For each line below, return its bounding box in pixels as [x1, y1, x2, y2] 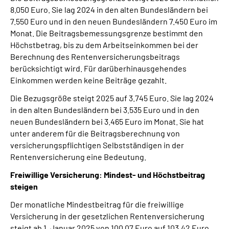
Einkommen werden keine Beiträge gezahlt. [10, 75, 167, 85]
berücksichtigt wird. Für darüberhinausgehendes [10, 63, 187, 73]
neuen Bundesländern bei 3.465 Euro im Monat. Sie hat [10, 117, 204, 126]
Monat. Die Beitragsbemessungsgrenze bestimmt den [10, 28, 203, 38]
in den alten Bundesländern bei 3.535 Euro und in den [10, 105, 199, 114]
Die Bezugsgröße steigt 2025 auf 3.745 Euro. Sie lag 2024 [10, 93, 214, 103]
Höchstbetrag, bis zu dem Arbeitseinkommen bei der [10, 40, 198, 50]
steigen [10, 181, 38, 191]
